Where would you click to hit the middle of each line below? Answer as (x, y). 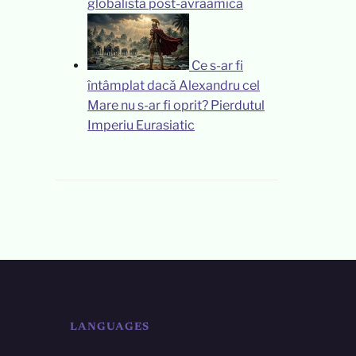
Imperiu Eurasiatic (141, 126)
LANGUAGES (110, 327)
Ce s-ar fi (217, 66)
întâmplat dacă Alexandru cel (174, 86)
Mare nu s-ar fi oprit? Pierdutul (176, 106)
